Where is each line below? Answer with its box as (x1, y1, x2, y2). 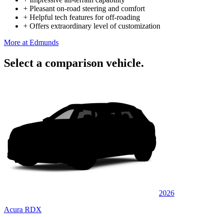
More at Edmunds (4, 38, 59, 46)
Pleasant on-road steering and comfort (30, 4, 145, 13)
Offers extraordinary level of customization (30, 21, 160, 30)
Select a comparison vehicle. (4, 56, 144, 69)
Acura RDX (4, 205, 42, 214)
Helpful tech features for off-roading (30, 13, 140, 21)
